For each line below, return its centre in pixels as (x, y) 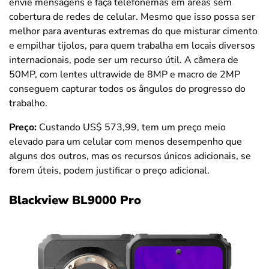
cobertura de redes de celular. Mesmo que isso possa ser (132, 17)
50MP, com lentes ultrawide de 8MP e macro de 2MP (125, 75)
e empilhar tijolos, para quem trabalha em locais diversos (132, 46)
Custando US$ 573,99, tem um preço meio (131, 128)
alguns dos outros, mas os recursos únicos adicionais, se (130, 156)
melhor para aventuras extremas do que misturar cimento (133, 32)
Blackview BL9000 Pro (75, 201)
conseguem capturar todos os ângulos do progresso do (127, 89)
